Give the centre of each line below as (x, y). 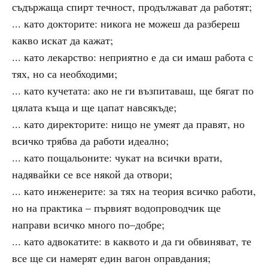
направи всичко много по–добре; (88, 224)
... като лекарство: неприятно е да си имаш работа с (133, 57)
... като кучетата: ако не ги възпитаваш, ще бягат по (133, 90)
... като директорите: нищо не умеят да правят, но (128, 124)
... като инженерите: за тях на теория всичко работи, (134, 191)
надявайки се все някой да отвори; (92, 174)
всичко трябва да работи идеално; (90, 141)
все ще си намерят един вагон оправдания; (111, 258)
